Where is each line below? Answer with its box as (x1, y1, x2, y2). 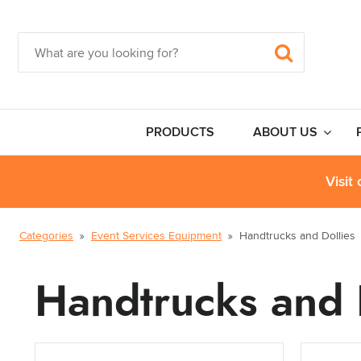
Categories (19, 227, 73, 244)
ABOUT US (252, 122, 317, 142)
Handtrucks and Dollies (239, 227, 355, 244)
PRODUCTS (145, 122, 214, 142)
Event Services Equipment (91, 227, 222, 244)
